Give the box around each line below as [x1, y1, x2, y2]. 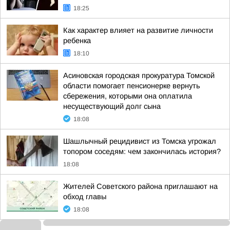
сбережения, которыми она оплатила [63, 92, 192, 100]
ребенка [63, 36, 91, 45]
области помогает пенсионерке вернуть [63, 82, 200, 90]
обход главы [63, 193, 106, 201]
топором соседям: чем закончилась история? [63, 147, 221, 156]
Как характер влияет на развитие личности [63, 26, 213, 34]
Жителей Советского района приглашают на [63, 182, 218, 190]
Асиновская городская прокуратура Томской [63, 71, 215, 80]
